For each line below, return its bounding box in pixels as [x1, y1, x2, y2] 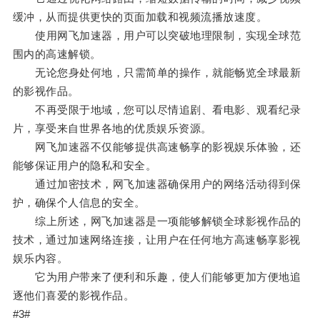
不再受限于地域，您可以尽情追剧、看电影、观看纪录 [12, 104, 301, 116]
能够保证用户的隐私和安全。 [12, 159, 157, 172]
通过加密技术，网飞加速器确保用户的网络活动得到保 [12, 178, 301, 191]
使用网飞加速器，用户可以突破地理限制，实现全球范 [12, 29, 301, 42]
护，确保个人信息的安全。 [12, 196, 146, 209]
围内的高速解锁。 [12, 48, 101, 61]
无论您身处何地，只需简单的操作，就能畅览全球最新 [12, 66, 301, 79]
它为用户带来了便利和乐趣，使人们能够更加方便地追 [12, 271, 301, 284]
